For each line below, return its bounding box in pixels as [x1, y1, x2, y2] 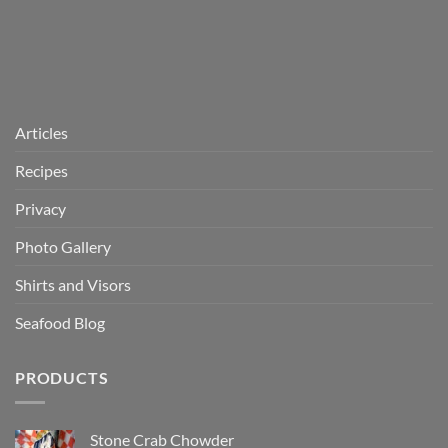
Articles [15, 123, 68, 143]
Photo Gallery [15, 237, 111, 257]
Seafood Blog [15, 313, 105, 333]
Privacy [15, 199, 66, 219]
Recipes [15, 161, 68, 181]
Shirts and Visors [15, 275, 131, 295]
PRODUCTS [15, 368, 109, 388]
